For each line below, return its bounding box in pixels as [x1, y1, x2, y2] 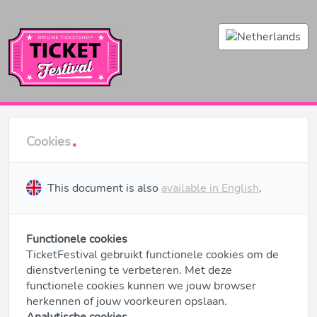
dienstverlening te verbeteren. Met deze [26, 262, 232, 278]
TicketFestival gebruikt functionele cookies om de [26, 246, 279, 263]
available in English [161, 180, 260, 197]
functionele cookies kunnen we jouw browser [26, 277, 256, 294]
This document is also [42, 180, 162, 197]
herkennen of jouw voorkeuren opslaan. [26, 293, 227, 309]
